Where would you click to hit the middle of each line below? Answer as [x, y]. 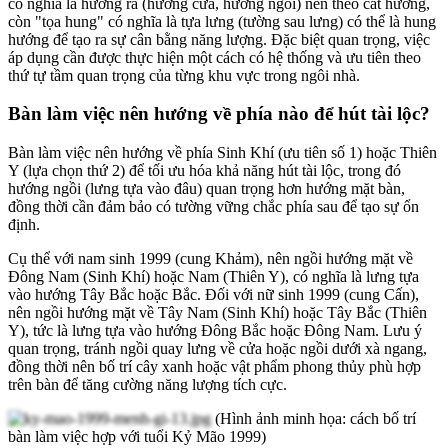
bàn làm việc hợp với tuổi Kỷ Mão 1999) [139, 436]
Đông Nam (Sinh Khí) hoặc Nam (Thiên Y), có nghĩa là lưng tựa [213, 276]
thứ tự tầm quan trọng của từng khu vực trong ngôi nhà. [184, 75]
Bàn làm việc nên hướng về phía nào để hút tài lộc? [219, 114]
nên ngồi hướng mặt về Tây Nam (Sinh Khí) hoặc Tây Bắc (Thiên [217, 312]
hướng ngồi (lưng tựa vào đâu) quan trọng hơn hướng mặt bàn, [206, 188]
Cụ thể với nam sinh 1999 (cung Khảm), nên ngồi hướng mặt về [210, 258]
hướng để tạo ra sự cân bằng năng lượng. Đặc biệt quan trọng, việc [219, 39]
